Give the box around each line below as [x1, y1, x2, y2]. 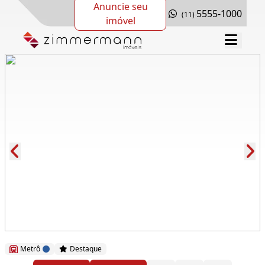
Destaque [69, 244, 102, 254]
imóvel [105, 14, 135, 27]
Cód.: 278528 [17, 211, 73, 224]
